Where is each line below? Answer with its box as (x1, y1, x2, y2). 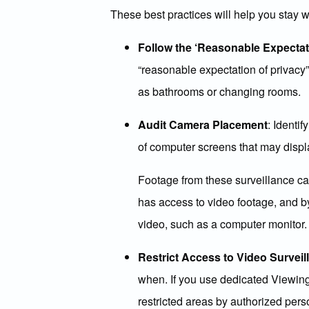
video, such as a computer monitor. (138, 216, 307, 232)
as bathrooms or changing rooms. (138, 83, 301, 99)
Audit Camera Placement (138, 117, 268, 132)
